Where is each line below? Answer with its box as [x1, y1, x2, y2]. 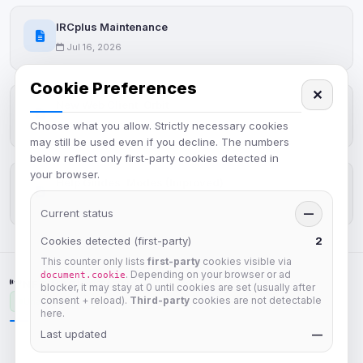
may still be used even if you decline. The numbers [30, 135, 289, 148]
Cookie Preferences [30, 78, 198, 98]
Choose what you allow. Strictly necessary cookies [30, 118, 288, 132]
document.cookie [41, 269, 126, 280]
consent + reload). [41, 293, 130, 306]
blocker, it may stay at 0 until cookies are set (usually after [41, 280, 315, 293]
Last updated [41, 327, 107, 340]
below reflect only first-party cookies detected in [30, 151, 279, 164]
